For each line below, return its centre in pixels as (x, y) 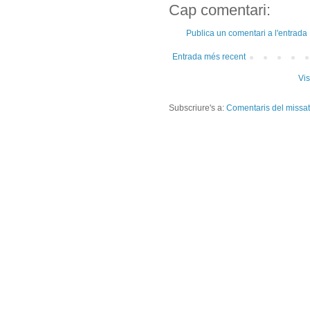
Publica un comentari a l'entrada (247, 34)
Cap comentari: (220, 10)
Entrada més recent (209, 57)
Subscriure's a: (198, 108)
